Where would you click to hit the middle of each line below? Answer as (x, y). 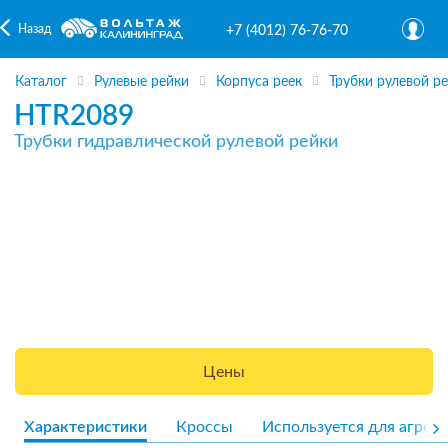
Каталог (41, 82)
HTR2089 (74, 115)
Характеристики (85, 426)
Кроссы (204, 426)
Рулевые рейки (141, 82)
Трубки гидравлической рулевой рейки (176, 141)
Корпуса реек (259, 82)
